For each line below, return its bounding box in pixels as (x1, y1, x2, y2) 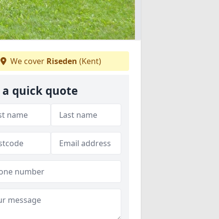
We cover (8, 55, 46, 66)
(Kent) (77, 55, 101, 66)
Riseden (46, 55, 77, 66)
